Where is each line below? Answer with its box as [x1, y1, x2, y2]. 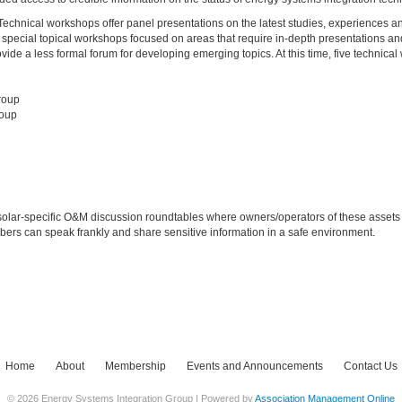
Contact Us [343, 360, 398, 372]
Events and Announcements [186, 360, 323, 372]
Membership [104, 360, 166, 372]
